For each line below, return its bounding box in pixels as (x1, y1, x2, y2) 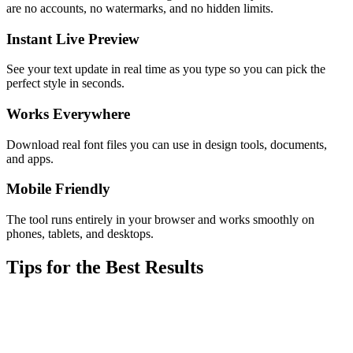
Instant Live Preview (6, 30, 139, 47)
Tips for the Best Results (6, 257, 203, 278)
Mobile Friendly (6, 180, 110, 198)
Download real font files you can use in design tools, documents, (6, 137, 327, 151)
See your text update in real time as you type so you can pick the (6, 62, 325, 76)
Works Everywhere (6, 106, 130, 122)
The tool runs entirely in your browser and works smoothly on (6, 213, 314, 227)
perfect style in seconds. (6, 76, 124, 91)
